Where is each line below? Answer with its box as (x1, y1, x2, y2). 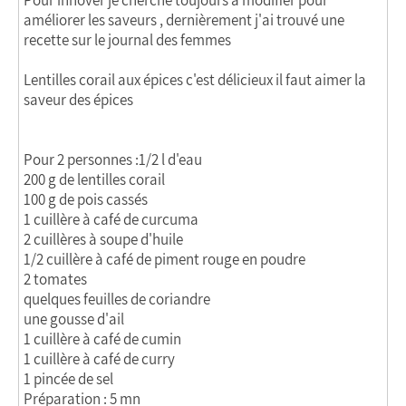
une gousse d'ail (24, 309, 124, 329)
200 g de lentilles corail (24, 169, 165, 189)
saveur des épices (24, 90, 133, 110)
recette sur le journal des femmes (24, 30, 231, 50)
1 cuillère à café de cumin (24, 329, 181, 349)
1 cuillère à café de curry (24, 349, 175, 369)
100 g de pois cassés (24, 189, 148, 209)
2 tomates (24, 269, 87, 289)
